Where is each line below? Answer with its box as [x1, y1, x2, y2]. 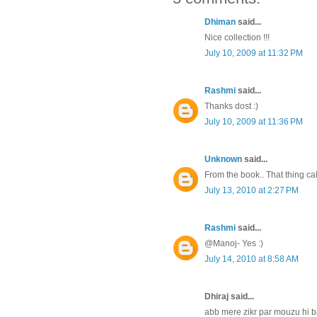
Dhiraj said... [204, 291, 254, 301]
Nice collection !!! [204, 32, 270, 42]
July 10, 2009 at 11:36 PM [204, 116, 303, 127]
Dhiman [204, 16, 236, 27]
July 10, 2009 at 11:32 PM [204, 47, 303, 58]
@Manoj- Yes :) [204, 238, 263, 248]
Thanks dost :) [204, 100, 258, 111]
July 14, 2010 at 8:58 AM [204, 253, 299, 264]
